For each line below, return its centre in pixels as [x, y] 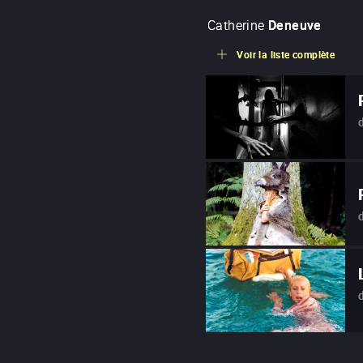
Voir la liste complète [286, 54]
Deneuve [295, 25]
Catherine [236, 25]
